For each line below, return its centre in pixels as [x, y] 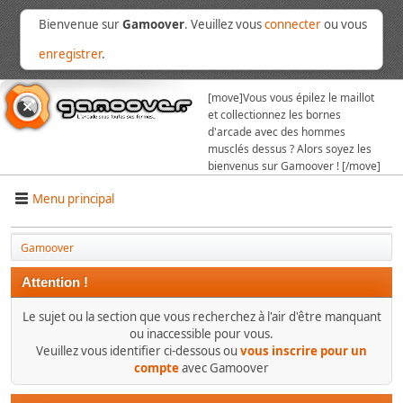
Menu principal [73, 198]
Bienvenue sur [81, 24]
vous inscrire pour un [304, 351]
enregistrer [71, 54]
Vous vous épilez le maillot [309, 98]
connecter [293, 24]
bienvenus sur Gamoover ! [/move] [294, 166]
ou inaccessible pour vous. [201, 334]
